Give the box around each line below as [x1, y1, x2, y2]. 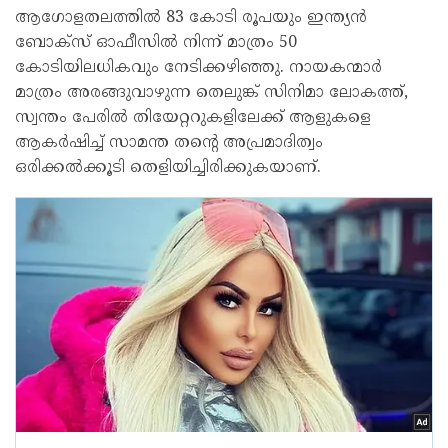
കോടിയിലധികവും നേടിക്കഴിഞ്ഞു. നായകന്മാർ [15, 58, 382, 78]
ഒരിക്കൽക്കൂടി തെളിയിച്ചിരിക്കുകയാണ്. [15, 158, 321, 178]
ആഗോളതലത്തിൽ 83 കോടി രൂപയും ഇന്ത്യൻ [15, 8, 367, 28]
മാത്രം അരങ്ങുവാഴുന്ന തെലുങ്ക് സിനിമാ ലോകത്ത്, [15, 83, 408, 103]
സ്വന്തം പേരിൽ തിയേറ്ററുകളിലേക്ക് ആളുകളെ [15, 108, 371, 128]
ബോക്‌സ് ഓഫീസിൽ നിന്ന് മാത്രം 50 [15, 33, 297, 53]
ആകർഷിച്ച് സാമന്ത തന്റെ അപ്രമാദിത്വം [15, 133, 323, 153]
